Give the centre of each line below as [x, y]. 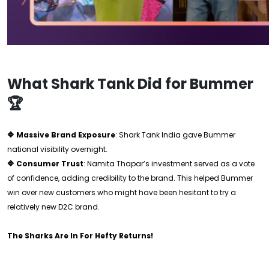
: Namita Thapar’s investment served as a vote [169, 164]
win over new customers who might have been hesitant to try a [122, 192]
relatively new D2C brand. [53, 207]
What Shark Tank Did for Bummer [130, 84]
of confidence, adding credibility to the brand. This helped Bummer [130, 178]
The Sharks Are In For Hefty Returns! [80, 236]
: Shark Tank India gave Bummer [175, 135]
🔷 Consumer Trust [45, 164]
